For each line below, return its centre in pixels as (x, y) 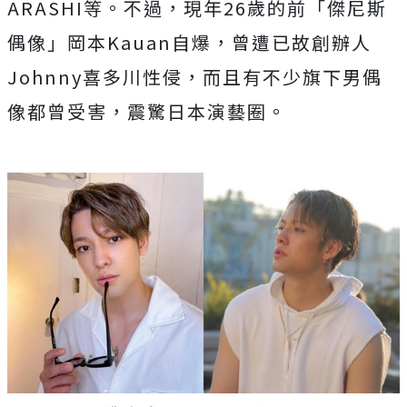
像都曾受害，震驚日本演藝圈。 (147, 111)
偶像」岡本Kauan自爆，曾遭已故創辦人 (189, 42)
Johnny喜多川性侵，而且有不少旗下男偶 (195, 77)
